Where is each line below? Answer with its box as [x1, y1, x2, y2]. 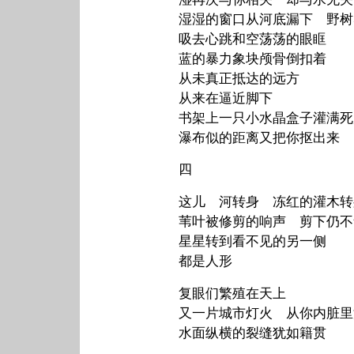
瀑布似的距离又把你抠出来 [178, 130, 340, 145]
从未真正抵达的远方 [178, 70, 299, 86]
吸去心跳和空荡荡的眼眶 [178, 31, 326, 47]
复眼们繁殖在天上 [178, 286, 286, 302]
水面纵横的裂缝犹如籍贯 [178, 326, 326, 341]
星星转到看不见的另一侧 [178, 234, 326, 250]
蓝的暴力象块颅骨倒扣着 [178, 51, 326, 66]
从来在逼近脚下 [178, 90, 273, 106]
